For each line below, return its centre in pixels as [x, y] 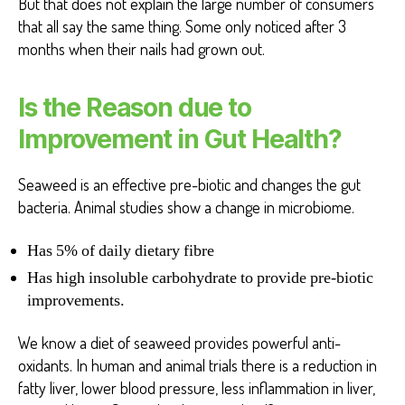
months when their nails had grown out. [141, 49]
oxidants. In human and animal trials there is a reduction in [198, 366]
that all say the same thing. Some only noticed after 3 [182, 27]
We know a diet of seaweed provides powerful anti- [179, 343]
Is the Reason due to [135, 108]
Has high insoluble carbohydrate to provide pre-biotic [200, 278]
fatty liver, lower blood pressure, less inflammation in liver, [197, 388]
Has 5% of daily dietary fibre [121, 250]
